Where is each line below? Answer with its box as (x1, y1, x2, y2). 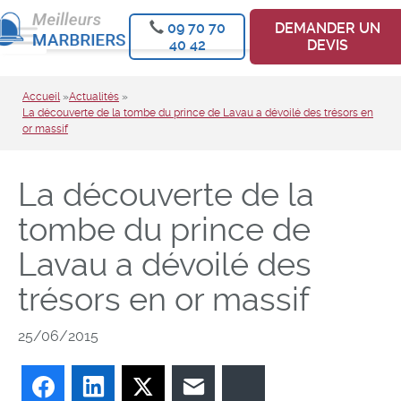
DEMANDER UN (275, 20, 381, 37)
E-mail (208, 377, 257, 397)
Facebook (57, 377, 132, 397)
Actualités (69, 90, 119, 103)
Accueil (22, 90, 60, 103)
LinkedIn (107, 377, 170, 397)
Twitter (158, 377, 209, 397)
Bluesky (258, 377, 319, 397)
